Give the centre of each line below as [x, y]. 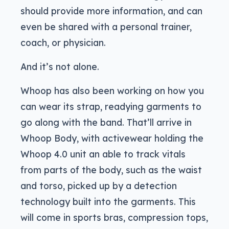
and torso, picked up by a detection [99, 185]
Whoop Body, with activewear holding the [112, 138]
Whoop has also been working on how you [112, 90]
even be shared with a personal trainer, [106, 26]
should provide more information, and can [111, 10]
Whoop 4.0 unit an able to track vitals [103, 154]
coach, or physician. [63, 42]
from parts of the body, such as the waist [111, 169]
